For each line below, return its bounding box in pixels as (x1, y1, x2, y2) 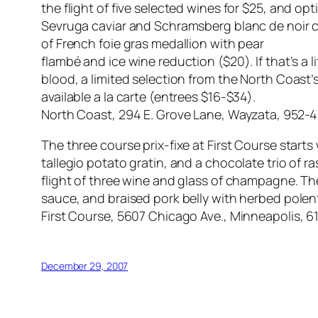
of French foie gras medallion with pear (41, 35, 265, 53)
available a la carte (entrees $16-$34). (41, 88, 256, 106)
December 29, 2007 (41, 259, 128, 273)
